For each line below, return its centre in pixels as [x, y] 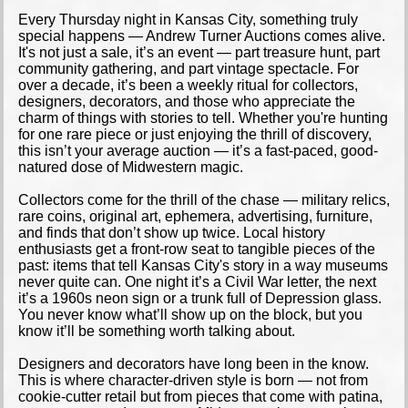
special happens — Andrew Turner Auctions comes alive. [202, 36]
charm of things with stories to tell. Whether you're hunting [203, 118]
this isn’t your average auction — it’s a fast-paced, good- [198, 151]
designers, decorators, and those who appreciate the [187, 102]
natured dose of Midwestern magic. [131, 167]
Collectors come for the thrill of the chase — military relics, [204, 200]
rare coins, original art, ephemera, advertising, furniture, [195, 216]
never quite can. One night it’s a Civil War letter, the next [197, 282]
